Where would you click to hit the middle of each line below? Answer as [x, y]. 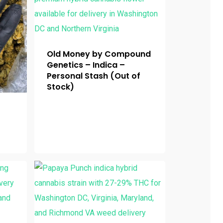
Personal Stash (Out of [93, 76]
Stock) [60, 87]
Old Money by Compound [99, 54]
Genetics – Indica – [86, 65]
